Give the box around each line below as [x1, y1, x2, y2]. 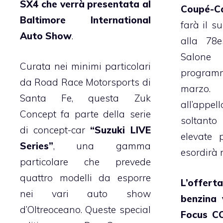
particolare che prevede [20, 155, 151, 168]
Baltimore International [20, 14, 151, 26]
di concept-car [20, 123, 91, 136]
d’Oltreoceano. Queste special [20, 203, 151, 216]
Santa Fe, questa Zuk [20, 92, 151, 104]
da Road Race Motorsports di [20, 76, 151, 88]
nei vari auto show [20, 187, 151, 200]
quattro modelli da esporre [20, 171, 151, 184]
